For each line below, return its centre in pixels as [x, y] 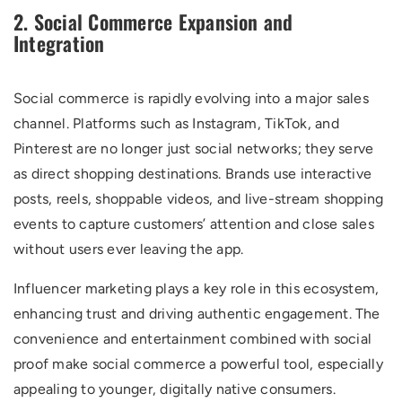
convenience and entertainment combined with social [192, 339]
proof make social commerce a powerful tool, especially [198, 364]
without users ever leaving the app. [129, 249]
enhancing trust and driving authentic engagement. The [197, 314]
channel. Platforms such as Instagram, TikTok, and [176, 123]
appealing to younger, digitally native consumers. [175, 389]
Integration [59, 43]
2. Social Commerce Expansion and [153, 22]
